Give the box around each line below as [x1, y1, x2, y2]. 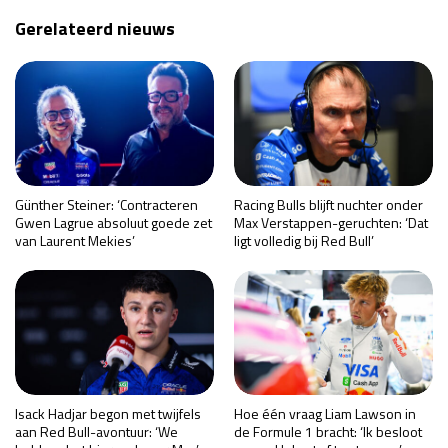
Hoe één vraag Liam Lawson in [234, 402, 416, 424]
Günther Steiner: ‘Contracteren [15, 193, 198, 215]
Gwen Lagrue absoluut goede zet [15, 211, 212, 233]
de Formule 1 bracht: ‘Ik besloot [234, 420, 422, 442]
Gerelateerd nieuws [15, 14, 175, 42]
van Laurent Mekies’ [15, 229, 135, 251]
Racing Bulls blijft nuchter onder [234, 193, 423, 215]
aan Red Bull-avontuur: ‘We [15, 420, 178, 442]
